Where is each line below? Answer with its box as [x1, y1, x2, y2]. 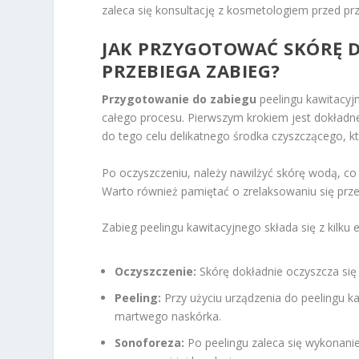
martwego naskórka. [115, 309, 222, 324]
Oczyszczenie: [115, 264, 197, 280]
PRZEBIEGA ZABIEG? [102, 58, 280, 83]
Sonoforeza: [115, 334, 185, 350]
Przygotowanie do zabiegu [102, 91, 257, 107]
